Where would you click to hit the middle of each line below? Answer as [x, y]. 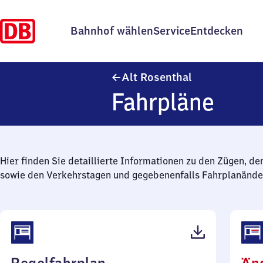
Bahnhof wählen [112, 31]
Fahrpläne [163, 102]
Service [172, 31]
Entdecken [217, 31]
